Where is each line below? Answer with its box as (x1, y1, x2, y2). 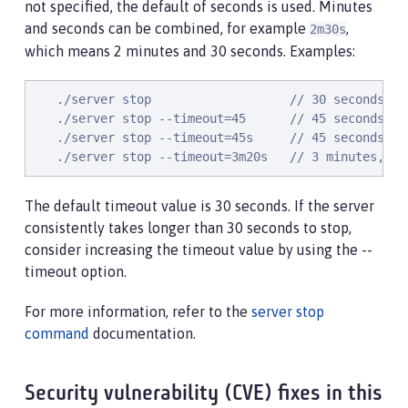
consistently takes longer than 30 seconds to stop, (25, 219, 352, 236)
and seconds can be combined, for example (25, 19, 310, 36)
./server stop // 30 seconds (35, 91, 384, 107)
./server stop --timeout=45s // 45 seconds (35, 129, 384, 145)
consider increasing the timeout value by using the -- (25, 240, 372, 258)
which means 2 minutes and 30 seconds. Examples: (25, 42, 355, 59)
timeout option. (25, 262, 127, 280)
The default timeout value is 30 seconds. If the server (25, 197, 374, 214)
